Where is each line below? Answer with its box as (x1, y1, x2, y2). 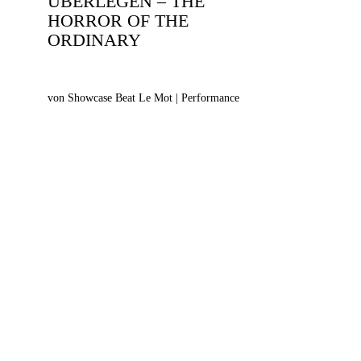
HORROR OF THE (48, 10, 189, 31)
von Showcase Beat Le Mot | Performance (48, 92, 239, 104)
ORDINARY (48, 30, 141, 50)
